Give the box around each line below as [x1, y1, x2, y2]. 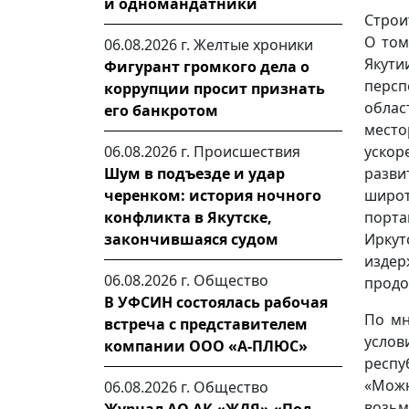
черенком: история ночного [104, 185, 321, 205]
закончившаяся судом [104, 229, 278, 249]
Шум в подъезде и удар [104, 163, 285, 184]
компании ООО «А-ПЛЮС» [104, 336, 308, 356]
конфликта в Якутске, [104, 207, 272, 227]
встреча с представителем [104, 314, 308, 334]
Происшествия [194, 142, 300, 162]
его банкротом [104, 100, 218, 121]
